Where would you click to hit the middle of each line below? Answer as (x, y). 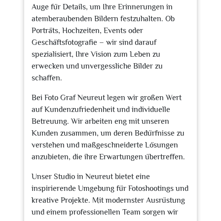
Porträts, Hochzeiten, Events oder (87, 31)
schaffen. (47, 78)
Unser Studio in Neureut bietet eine (91, 177)
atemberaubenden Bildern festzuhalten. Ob (103, 19)
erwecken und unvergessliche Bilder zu (97, 66)
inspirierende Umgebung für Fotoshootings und (110, 188)
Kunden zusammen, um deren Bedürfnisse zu (108, 133)
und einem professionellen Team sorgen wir (105, 212)
